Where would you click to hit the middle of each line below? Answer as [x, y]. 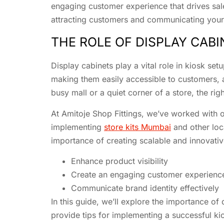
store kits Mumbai [137, 127]
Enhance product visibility [119, 161]
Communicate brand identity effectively [145, 188]
